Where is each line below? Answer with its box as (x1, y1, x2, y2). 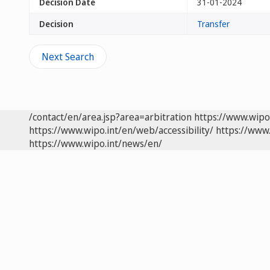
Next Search (42, 50, 94, 63)
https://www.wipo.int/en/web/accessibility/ (29, 124, 213, 137)
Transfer (197, 18, 230, 30)
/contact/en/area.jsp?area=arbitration (29, 110, 192, 124)
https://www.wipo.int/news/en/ (29, 137, 162, 150)
